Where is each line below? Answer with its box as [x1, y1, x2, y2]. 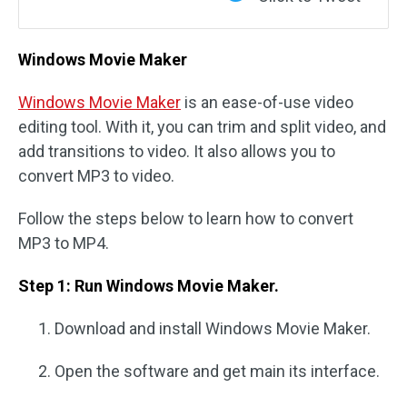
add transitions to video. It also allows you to [18, 141, 335, 161]
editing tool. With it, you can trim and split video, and [18, 116, 386, 136]
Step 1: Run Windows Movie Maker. [18, 275, 279, 295]
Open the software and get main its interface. [55, 361, 380, 381]
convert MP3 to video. [18, 165, 174, 185]
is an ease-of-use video [181, 92, 353, 112]
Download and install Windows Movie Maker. [55, 318, 371, 338]
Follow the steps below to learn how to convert [18, 208, 353, 228]
